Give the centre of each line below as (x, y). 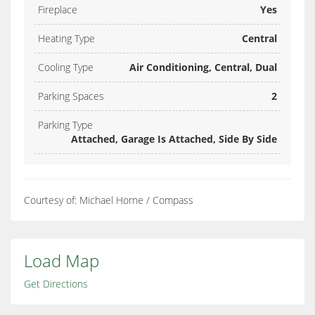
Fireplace (58, 10)
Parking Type (65, 125)
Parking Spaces (71, 96)
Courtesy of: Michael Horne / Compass (109, 200)
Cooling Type (66, 67)
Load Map (62, 261)
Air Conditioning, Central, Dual (203, 67)
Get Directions (56, 284)
